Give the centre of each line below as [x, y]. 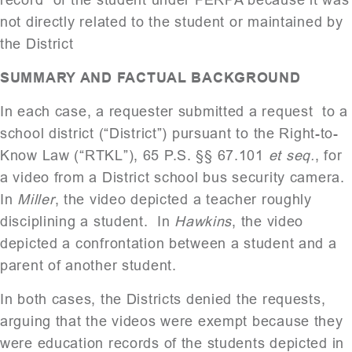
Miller [36, 199]
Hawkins [203, 221]
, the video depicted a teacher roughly [183, 199]
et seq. [291, 155]
